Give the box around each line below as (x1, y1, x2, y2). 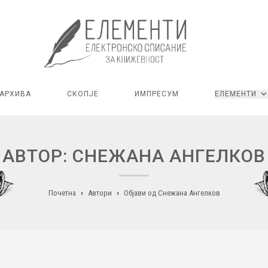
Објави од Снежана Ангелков (123, 188, 220, 198)
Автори (87, 188, 112, 198)
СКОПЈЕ (67, 90, 99, 99)
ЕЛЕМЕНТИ (215, 90, 257, 99)
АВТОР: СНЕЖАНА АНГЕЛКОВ (2, 145, 266, 167)
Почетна (48, 188, 76, 198)
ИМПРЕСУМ (135, 90, 179, 99)
